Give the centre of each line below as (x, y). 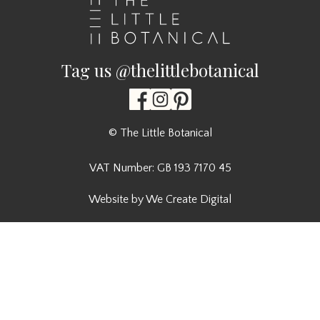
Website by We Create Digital (160, 200)
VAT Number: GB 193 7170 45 (160, 168)
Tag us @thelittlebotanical (160, 70)
